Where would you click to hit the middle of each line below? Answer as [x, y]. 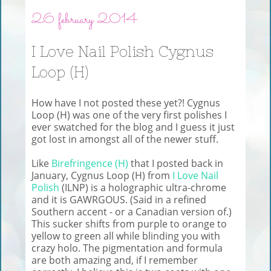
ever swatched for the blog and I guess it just [133, 127]
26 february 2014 [85, 19]
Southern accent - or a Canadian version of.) [132, 211]
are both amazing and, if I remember [115, 260]
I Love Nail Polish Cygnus [122, 51]
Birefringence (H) [90, 163]
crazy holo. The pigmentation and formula [127, 248]
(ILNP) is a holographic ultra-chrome [143, 187]
